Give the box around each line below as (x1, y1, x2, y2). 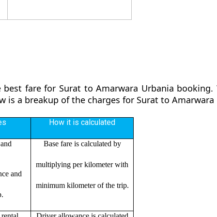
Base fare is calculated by (43, 139, 121, 148)
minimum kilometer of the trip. (35, 181, 129, 189)
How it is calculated (49, 117, 115, 127)
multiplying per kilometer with (36, 160, 128, 169)
